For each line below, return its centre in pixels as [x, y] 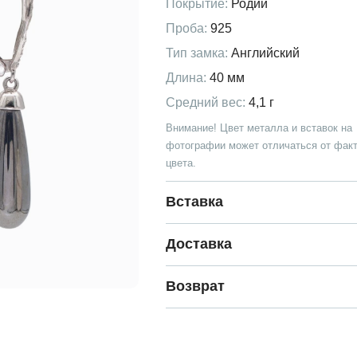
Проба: [186, 28]
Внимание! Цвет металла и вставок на [259, 127]
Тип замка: [197, 53]
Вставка [194, 201]
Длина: [186, 77]
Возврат [195, 286]
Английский [265, 53]
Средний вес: [206, 102]
